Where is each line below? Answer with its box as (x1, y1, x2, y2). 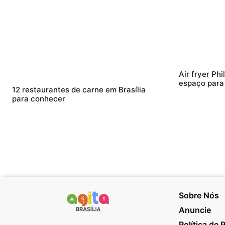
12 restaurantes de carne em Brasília (12, 84, 146, 94)
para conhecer (12, 93, 65, 103)
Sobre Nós (179, 190, 219, 200)
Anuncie (179, 204, 211, 215)
